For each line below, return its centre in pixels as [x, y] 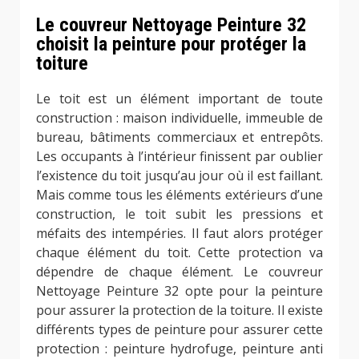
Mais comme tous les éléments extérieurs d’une [179, 195]
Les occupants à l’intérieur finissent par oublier [179, 157]
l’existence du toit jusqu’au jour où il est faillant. [179, 176]
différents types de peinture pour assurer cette [179, 330]
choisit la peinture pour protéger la [171, 44]
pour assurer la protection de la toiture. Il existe [179, 311]
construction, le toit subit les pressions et [179, 214]
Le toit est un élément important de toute [179, 99]
